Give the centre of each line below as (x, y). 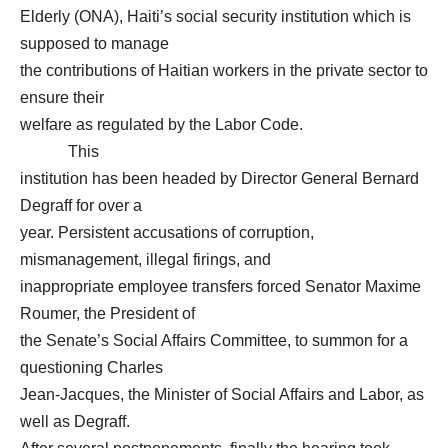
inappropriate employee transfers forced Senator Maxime (220, 286)
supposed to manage (94, 43)
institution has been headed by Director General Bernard (219, 178)
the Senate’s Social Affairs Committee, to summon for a (214, 340)
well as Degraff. (75, 421)
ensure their (62, 97)
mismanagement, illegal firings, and (145, 259)
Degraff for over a (81, 205)
